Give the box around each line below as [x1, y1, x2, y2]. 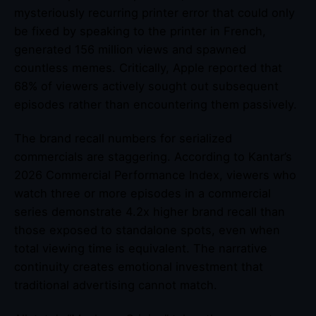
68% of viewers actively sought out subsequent [14, 78, 279, 93]
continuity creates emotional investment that [14, 259, 263, 274]
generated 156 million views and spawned [14, 42, 246, 56]
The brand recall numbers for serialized [14, 130, 232, 145]
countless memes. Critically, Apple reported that [14, 60, 282, 75]
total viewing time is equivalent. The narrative [14, 241, 267, 255]
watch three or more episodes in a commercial [14, 186, 271, 200]
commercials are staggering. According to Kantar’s [14, 149, 292, 164]
